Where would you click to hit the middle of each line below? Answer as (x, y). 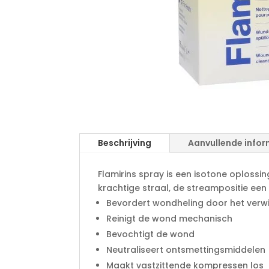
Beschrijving (125, 143)
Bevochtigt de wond (150, 234)
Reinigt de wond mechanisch (169, 218)
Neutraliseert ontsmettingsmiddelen (186, 249)
